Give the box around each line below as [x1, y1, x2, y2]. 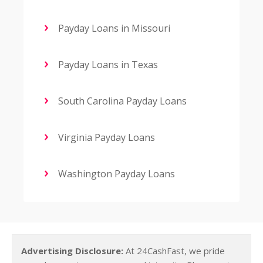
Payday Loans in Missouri [56, 22, 170, 35]
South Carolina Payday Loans [56, 95, 187, 108]
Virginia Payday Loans [56, 131, 155, 144]
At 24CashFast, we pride [123, 245, 225, 257]
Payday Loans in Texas [56, 58, 158, 72]
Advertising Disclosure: [21, 245, 123, 257]
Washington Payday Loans [56, 167, 175, 181]
